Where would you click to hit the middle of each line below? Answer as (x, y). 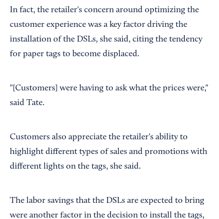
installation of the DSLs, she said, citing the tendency (106, 40)
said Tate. (27, 103)
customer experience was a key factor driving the (99, 25)
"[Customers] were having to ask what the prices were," (109, 89)
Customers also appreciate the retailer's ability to (99, 138)
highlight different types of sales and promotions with (109, 152)
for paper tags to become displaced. (75, 55)
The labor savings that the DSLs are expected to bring (107, 201)
